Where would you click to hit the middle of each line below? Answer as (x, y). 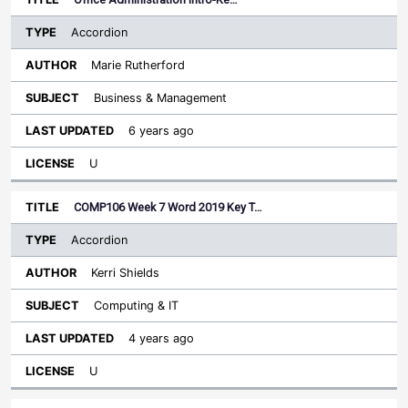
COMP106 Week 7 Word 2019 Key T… (168, 207)
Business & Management (160, 98)
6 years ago (161, 131)
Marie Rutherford (138, 65)
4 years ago (161, 338)
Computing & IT (136, 306)
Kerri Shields (125, 273)
